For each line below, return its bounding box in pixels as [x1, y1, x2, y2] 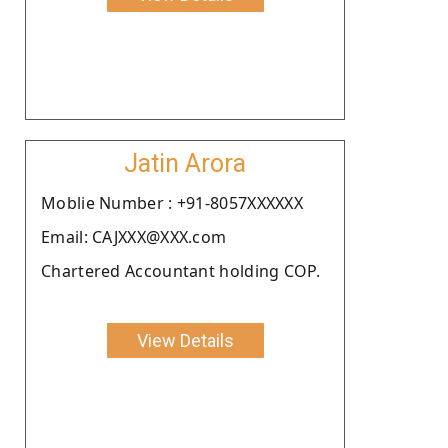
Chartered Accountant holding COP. [41, 259, 320, 282]
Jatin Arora [124, 148, 246, 178]
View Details [136, 329, 234, 351]
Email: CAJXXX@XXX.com [41, 225, 227, 248]
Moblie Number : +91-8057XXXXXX [41, 191, 303, 214]
